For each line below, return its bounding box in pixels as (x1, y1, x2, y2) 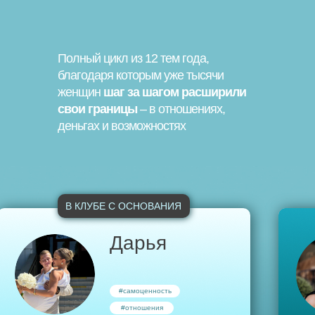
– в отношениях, (137, 102, 225, 116)
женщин (58, 85, 101, 99)
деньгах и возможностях (58, 119, 186, 133)
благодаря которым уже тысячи (58, 68, 224, 82)
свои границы (58, 102, 137, 116)
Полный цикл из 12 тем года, (58, 51, 209, 65)
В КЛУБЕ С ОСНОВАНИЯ (65, 200, 181, 212)
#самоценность (118, 287, 172, 295)
